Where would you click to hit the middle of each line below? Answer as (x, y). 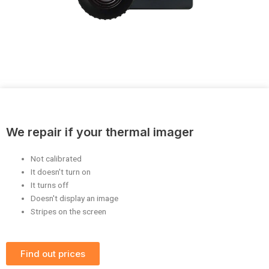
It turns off (50, 185)
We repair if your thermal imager (100, 132)
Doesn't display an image (75, 198)
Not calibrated (56, 158)
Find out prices (53, 254)
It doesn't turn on (61, 171)
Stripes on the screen (69, 211)
